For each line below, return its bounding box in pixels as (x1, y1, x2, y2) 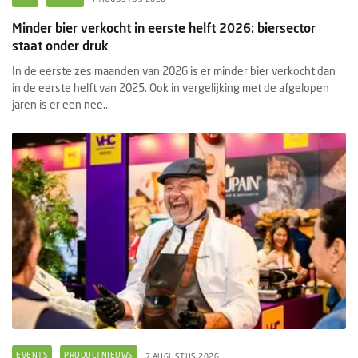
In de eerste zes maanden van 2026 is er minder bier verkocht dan (12, 63, 336, 78)
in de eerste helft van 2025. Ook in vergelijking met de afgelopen (12, 80, 329, 94)
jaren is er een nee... (12, 97, 110, 111)
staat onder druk (12, 37, 109, 53)
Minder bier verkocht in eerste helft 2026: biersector (12, 19, 316, 35)
